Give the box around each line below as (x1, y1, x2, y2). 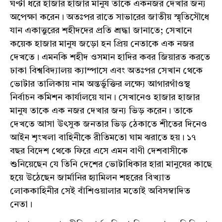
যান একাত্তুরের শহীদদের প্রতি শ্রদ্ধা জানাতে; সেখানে (10, 26, 192, 35)
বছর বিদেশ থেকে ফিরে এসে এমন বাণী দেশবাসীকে (10, 146, 188, 156)
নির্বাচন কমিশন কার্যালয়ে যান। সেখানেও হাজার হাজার (10, 93, 200, 102)
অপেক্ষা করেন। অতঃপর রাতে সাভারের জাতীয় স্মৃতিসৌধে (10, 12, 209, 22)
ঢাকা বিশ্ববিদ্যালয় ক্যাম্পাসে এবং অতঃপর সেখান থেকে (10, 66, 203, 75)
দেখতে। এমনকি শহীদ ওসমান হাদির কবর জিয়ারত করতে (10, 53, 210, 62)
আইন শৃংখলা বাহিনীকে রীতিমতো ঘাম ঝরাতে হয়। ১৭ (10, 133, 196, 142)
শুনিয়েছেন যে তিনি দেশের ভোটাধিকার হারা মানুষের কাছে (10, 160, 212, 169)
